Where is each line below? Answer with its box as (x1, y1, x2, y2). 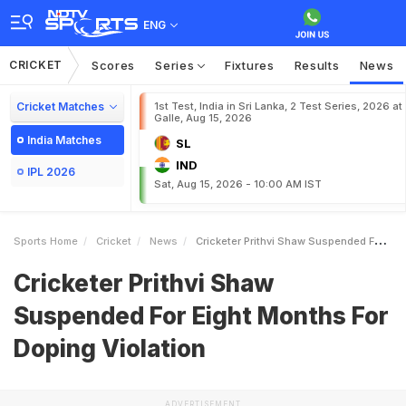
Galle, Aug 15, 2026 (154, 111, 252, 124)
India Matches (27, 133, 101, 147)
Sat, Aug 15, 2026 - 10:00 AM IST (154, 178, 322, 190)
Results (294, 58, 340, 72)
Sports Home (14, 235, 78, 247)
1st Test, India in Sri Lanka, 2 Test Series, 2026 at (154, 100, 402, 112)
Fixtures (225, 58, 275, 72)
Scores (91, 58, 136, 72)
